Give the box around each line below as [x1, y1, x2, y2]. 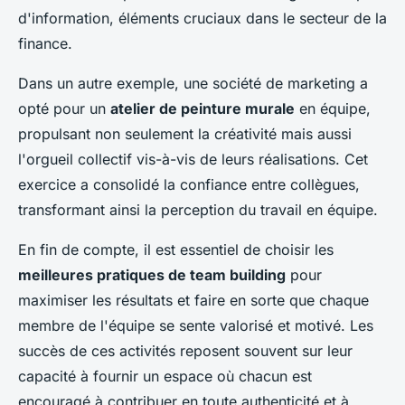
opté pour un [18, 99, 110, 118]
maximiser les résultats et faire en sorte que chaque [18, 290, 369, 309]
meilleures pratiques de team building [18, 265, 286, 284]
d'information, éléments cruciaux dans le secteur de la [18, 8, 387, 27]
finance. [18, 33, 72, 52]
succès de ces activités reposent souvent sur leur [18, 341, 353, 360]
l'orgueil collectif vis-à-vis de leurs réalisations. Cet [18, 149, 368, 168]
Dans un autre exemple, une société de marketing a [18, 73, 368, 92]
